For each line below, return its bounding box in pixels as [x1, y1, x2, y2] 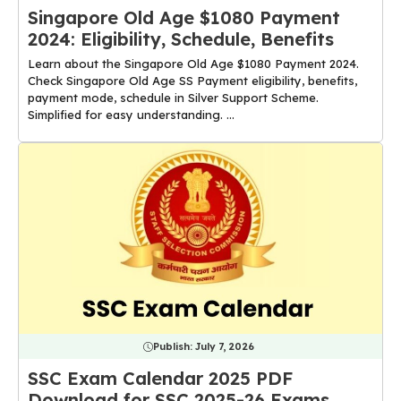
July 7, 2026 [194, 340, 254, 354]
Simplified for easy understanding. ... [28, 107, 235, 123]
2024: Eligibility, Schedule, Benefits [28, 28, 334, 51]
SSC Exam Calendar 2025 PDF [28, 367, 293, 390]
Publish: [152, 340, 195, 354]
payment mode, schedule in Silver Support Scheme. [28, 90, 319, 106]
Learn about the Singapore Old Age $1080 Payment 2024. [28, 56, 359, 72]
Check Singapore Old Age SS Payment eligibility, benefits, [28, 73, 357, 89]
